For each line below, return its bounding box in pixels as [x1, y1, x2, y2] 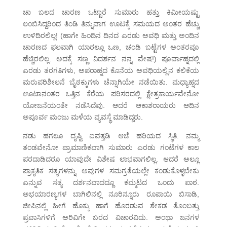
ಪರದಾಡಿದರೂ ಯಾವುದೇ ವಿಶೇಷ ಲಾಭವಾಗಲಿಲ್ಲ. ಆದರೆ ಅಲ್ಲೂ [22, 155, 200, 164]
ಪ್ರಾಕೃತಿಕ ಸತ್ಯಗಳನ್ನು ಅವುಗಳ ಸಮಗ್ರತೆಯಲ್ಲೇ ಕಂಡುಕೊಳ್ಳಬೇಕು [22, 167, 200, 175]
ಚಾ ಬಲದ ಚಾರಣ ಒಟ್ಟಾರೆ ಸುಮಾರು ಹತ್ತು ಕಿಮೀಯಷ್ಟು [22, 8, 200, 17]
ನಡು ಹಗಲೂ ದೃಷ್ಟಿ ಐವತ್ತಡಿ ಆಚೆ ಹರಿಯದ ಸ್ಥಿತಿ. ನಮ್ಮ [22, 132, 200, 140]
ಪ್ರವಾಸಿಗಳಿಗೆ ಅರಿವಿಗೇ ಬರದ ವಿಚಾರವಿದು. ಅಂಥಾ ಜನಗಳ [22, 213, 200, 222]
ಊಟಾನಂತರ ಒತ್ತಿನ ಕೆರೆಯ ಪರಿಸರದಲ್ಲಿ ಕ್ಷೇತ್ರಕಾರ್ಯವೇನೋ [22, 90, 200, 98]
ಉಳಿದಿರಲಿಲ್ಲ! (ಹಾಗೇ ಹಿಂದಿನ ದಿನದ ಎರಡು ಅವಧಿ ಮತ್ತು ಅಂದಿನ [22, 31, 200, 40]
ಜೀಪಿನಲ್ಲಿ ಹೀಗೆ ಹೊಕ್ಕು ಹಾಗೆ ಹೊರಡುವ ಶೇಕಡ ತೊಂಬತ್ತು [22, 202, 200, 210]
